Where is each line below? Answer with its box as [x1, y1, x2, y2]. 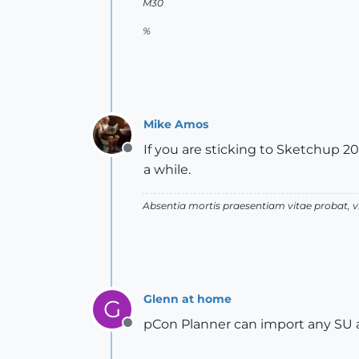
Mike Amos [143, 116, 208, 131]
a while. [143, 162, 191, 177]
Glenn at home [143, 291, 232, 306]
